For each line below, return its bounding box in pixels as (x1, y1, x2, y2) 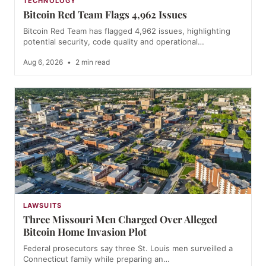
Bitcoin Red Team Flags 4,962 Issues (23, 7, 187, 21)
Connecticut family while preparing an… (23, 254, 170, 264)
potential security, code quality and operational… (23, 36, 204, 46)
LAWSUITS (23, 201, 62, 210)
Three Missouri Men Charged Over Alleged (23, 212, 217, 226)
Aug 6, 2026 (23, 57, 65, 66)
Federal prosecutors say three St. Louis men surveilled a (23, 243, 233, 253)
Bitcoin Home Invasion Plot (23, 224, 147, 238)
